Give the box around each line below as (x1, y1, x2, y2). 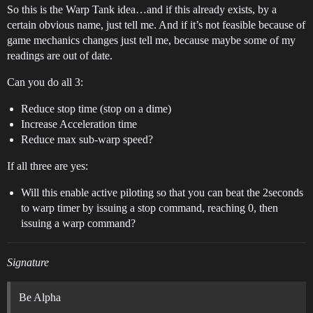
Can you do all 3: (7, 76, 83, 88)
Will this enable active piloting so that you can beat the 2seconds (21, 187, 303, 198)
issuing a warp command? (21, 217, 136, 229)
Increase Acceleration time (21, 118, 137, 130)
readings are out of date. (7, 50, 112, 61)
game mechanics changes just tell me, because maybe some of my (7, 34, 296, 46)
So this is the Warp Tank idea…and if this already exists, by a (7, 3, 277, 15)
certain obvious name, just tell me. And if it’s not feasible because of (7, 19, 305, 31)
